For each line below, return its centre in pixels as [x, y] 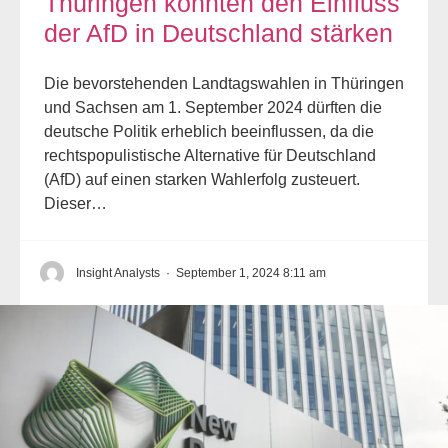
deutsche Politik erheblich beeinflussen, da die [209, 131]
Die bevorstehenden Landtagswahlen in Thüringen [224, 83]
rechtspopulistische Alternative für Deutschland [210, 155]
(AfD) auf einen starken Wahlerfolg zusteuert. [202, 179]
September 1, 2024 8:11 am [251, 272]
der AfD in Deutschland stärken [218, 32]
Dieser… [75, 203]
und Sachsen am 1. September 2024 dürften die [213, 107]
